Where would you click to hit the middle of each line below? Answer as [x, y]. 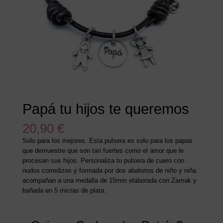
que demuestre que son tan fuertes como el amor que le [103, 151]
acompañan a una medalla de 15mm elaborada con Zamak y [109, 181]
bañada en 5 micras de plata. [64, 191]
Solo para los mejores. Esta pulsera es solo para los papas [107, 141]
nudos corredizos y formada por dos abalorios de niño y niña [109, 171]
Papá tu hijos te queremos [106, 109]
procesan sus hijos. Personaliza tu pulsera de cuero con [103, 161]
